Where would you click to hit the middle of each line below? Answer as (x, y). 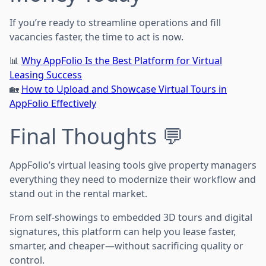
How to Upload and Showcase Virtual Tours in (124, 89)
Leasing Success (46, 75)
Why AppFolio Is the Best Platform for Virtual (122, 60)
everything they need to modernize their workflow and (133, 179)
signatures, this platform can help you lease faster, (123, 231)
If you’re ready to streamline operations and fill (115, 22)
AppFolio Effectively (53, 103)
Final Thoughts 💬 (96, 136)
